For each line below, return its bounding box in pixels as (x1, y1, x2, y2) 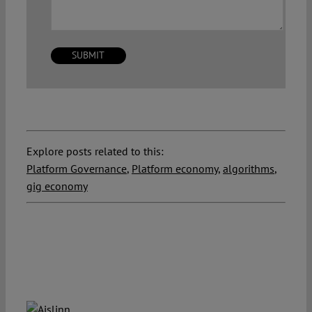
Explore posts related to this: (26, 143, 164, 158)
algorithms (222, 161, 274, 175)
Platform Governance (26, 161, 127, 175)
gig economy (26, 178, 88, 193)
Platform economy (131, 161, 218, 175)
